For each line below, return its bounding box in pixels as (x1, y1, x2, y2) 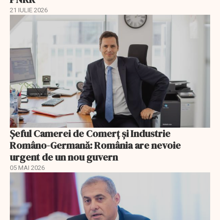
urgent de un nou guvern (10, 150, 118, 164)
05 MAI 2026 (10, 164, 45, 171)
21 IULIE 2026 (10, 6, 48, 14)
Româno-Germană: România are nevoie (10, 138, 181, 152)
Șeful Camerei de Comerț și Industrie (10, 126, 170, 140)
